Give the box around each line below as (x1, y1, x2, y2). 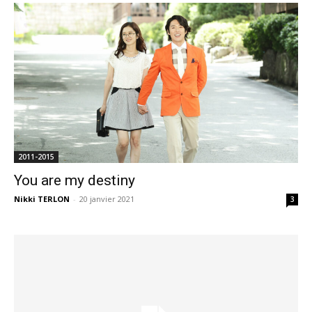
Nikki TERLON (14, 193, 70, 204)
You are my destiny (14, 171, 135, 189)
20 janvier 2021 (79, 193, 134, 204)
